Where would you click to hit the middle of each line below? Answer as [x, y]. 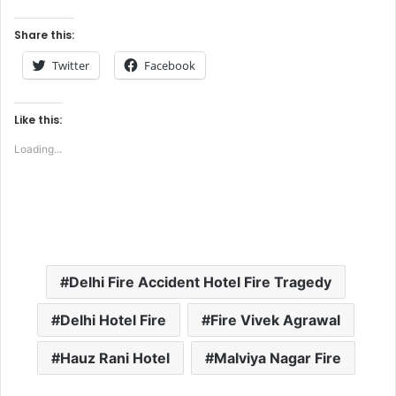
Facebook [170, 65]
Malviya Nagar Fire [277, 358]
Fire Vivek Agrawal [275, 320]
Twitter [71, 65]
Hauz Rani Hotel [114, 358]
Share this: [44, 34]
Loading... [38, 148]
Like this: [38, 119]
